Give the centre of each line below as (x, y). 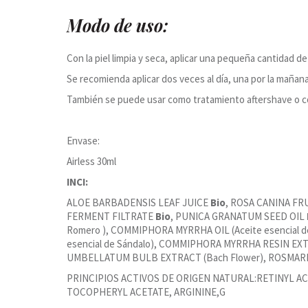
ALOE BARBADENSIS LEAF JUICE (139, 202)
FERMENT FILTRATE (111, 216)
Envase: (83, 141)
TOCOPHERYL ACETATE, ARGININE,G (146, 292)
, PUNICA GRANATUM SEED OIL (239, 216)
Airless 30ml (91, 161)
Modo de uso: (118, 25)
